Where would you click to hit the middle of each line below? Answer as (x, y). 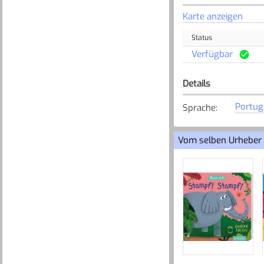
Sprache (199, 108)
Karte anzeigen (212, 16)
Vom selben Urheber (220, 140)
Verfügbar (212, 54)
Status (202, 37)
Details (196, 83)
